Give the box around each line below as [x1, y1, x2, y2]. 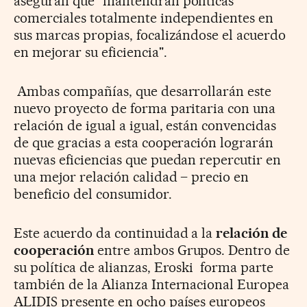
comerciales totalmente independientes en [14, 9, 274, 26]
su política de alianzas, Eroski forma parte [14, 258, 274, 275]
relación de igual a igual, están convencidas [14, 116, 277, 134]
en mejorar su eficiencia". [14, 43, 167, 60]
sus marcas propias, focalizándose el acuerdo [14, 26, 286, 43]
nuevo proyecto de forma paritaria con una [14, 99, 276, 116]
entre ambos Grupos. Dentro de [93, 241, 291, 258]
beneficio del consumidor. [14, 185, 172, 202]
